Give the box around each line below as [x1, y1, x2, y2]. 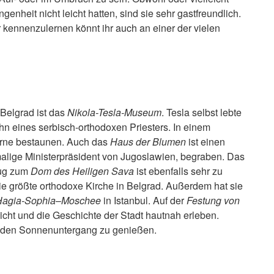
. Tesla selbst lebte [161, 105, 242, 120]
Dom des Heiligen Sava [31, 164, 134, 179]
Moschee [61, 193, 101, 208]
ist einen [186, 135, 225, 149]
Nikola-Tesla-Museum [67, 105, 161, 120]
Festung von [187, 193, 240, 208]
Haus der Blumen [110, 135, 186, 149]
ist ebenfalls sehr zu [134, 164, 223, 179]
